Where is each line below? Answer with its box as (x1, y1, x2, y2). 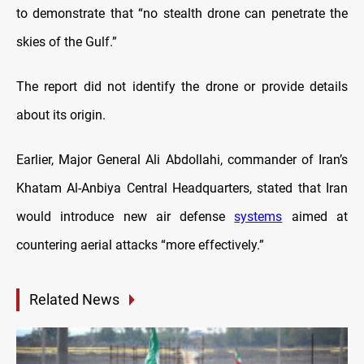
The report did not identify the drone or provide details (16, 79, 348, 95)
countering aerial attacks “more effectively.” (16, 237, 264, 253)
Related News (29, 291, 119, 309)
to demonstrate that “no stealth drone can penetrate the (16, 6, 348, 22)
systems (234, 209, 283, 225)
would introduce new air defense (16, 209, 235, 225)
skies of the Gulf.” (16, 34, 117, 50)
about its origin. (16, 107, 106, 123)
